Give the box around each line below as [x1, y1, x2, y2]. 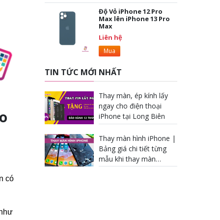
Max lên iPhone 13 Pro [99, 14, 170, 23]
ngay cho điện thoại [99, 101, 162, 110]
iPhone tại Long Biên [99, 111, 165, 121]
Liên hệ [99, 33, 122, 42]
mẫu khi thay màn [99, 154, 156, 164]
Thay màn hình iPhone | [99, 133, 176, 143]
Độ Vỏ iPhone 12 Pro [99, 7, 163, 16]
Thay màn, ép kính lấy [99, 91, 168, 100]
